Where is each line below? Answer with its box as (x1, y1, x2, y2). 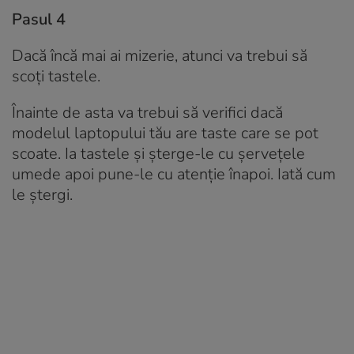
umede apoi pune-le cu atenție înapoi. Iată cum (12, 163, 336, 185)
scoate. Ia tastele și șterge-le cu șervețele (12, 142, 305, 164)
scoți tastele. (12, 65, 100, 87)
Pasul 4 (12, 8, 66, 30)
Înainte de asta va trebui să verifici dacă (12, 101, 283, 123)
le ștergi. (12, 183, 73, 205)
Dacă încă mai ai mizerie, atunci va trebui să (12, 44, 307, 66)
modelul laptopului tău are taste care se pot (12, 122, 318, 144)
